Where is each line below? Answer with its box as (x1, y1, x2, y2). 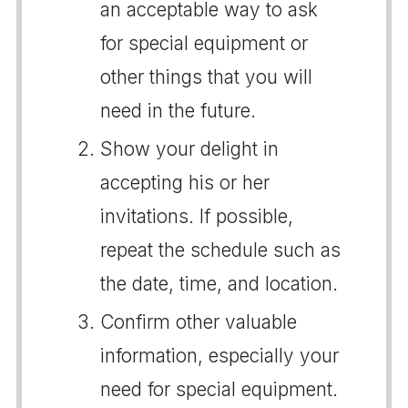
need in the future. (100, 99, 256, 122)
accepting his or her (100, 171, 270, 194)
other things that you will (100, 66, 312, 88)
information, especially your (100, 344, 339, 367)
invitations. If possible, (100, 205, 293, 228)
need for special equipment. (100, 378, 338, 401)
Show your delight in (100, 138, 279, 160)
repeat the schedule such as (100, 239, 341, 261)
